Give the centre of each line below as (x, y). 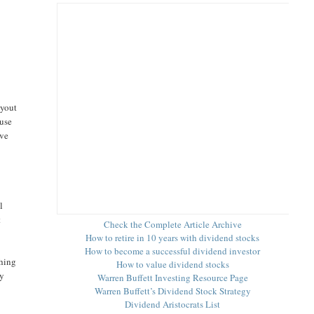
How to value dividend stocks (172, 264)
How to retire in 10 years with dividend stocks (173, 237)
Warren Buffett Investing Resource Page (172, 277)
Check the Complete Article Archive (172, 224)
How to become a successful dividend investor (173, 251)
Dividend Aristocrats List (173, 304)
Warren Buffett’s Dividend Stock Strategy (172, 291)
